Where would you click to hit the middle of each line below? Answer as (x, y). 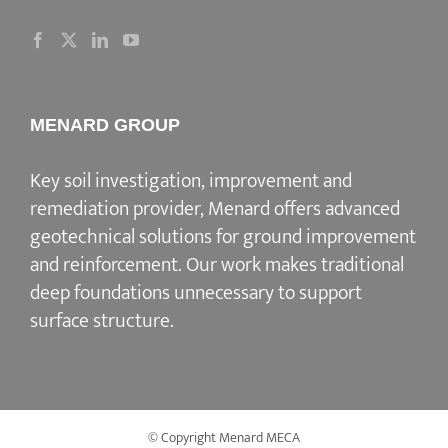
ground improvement (329, 237)
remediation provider (115, 209)
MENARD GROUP (105, 125)
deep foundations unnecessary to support (196, 293)
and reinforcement (104, 265)
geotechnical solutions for (136, 237)
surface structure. (102, 321)
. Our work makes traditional (291, 265)
